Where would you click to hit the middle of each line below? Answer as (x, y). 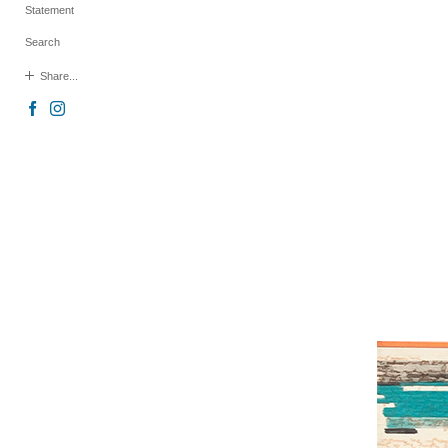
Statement (49, 10)
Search (42, 42)
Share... (59, 76)
